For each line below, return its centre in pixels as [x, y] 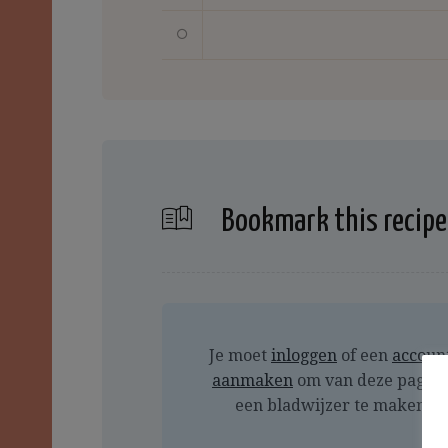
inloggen [304, 356]
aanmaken [252, 381]
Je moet [240, 356]
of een [364, 356]
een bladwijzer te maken [330, 406]
